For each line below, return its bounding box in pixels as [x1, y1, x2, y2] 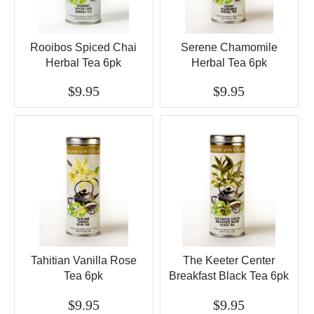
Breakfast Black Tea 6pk [169, 270, 289, 282]
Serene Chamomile [180, 41, 278, 54]
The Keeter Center [183, 254, 275, 267]
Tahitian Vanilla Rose [30, 254, 137, 267]
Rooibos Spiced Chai [30, 41, 137, 54]
